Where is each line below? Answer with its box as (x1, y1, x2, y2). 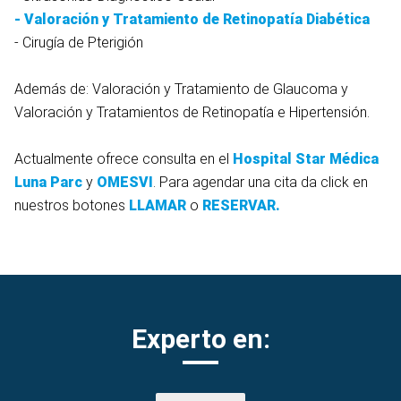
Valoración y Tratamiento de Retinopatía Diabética (21, 11, 370, 29)
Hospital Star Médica (233, 150, 379, 168)
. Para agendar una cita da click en (153, 174, 368, 192)
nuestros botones (14, 197, 129, 215)
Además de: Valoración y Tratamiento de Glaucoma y (14, 81, 348, 98)
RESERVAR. (202, 197, 280, 215)
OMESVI (97, 174, 153, 192)
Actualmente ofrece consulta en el (14, 150, 233, 168)
